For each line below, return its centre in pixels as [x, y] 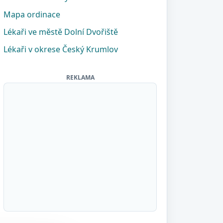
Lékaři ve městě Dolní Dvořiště [61, 32]
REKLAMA [80, 77]
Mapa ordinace [32, 14]
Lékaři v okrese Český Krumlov [61, 49]
